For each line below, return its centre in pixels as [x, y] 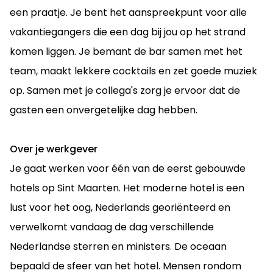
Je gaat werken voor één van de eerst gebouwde [128, 168]
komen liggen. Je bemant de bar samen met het [126, 51]
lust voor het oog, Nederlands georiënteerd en [120, 207]
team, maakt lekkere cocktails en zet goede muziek [133, 71]
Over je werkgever [54, 149]
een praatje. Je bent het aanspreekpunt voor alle [128, 12]
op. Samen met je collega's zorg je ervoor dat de [125, 90]
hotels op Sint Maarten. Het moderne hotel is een [127, 188]
